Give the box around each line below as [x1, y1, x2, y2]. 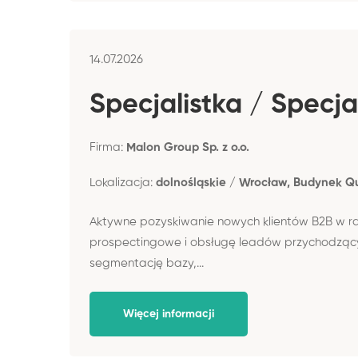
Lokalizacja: [89, 177, 156, 189]
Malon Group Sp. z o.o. [126, 141, 249, 153]
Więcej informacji [123, 308, 214, 320]
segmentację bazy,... [89, 257, 204, 269]
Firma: [89, 141, 126, 153]
